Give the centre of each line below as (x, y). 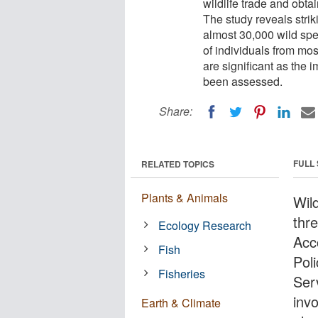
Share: (176, 111)
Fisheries (182, 273)
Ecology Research (205, 225)
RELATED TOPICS (178, 164)
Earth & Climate (181, 302)
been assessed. (243, 81)
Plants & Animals (185, 197)
